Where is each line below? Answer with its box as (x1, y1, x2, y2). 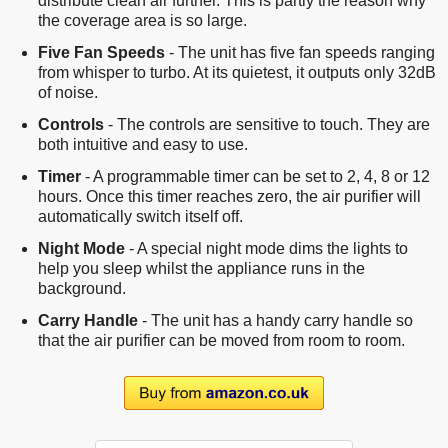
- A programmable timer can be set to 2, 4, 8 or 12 (81, 167, 430, 185)
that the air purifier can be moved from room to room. (38, 331, 405, 349)
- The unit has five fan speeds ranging (165, 43, 435, 61)
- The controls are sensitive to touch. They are (104, 115, 430, 133)
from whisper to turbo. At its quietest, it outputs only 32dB (38, 63, 436, 81)
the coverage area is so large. (38, 11, 247, 29)
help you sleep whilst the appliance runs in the (38, 259, 365, 277)
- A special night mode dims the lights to (125, 239, 408, 257)
